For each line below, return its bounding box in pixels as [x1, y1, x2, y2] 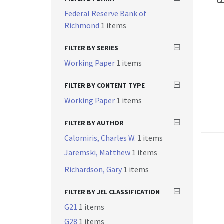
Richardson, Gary [64, 164, 123, 174]
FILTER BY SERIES [64, 43, 118, 52]
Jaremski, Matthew [64, 147, 132, 157]
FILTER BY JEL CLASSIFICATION [64, 187, 160, 196]
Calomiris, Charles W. [64, 133, 137, 143]
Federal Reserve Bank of [64, 8, 146, 18]
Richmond [64, 20, 101, 30]
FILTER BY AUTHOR [64, 118, 124, 127]
